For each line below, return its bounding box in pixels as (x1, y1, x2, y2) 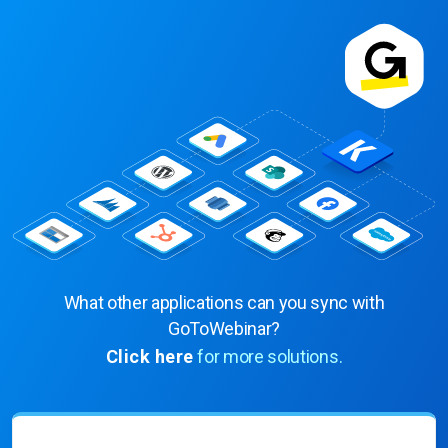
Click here (105, 346, 194, 368)
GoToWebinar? (167, 318, 281, 340)
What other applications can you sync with (63, 292, 385, 314)
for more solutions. (197, 346, 343, 368)
